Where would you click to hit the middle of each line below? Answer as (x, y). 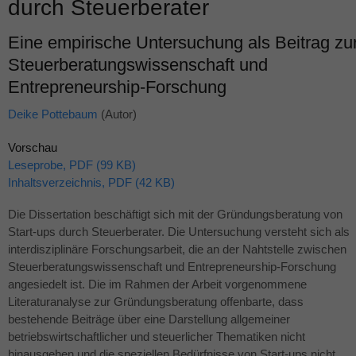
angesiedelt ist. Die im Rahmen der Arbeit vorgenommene (157, 284)
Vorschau (33, 148)
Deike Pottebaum (53, 114)
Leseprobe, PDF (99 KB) (72, 165)
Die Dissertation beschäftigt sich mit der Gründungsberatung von (175, 215)
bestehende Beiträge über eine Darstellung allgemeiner (149, 319)
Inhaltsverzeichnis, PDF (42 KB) (91, 183)
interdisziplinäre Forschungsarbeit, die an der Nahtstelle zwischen (177, 250)
